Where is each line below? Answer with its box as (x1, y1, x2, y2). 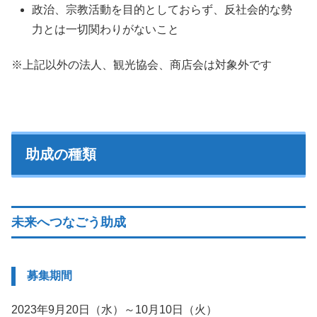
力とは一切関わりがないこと (32, 23, 180, 35)
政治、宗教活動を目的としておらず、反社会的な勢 (32, 3, 293, 16)
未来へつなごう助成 (11, 215, 126, 230)
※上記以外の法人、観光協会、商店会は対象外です (11, 59, 272, 71)
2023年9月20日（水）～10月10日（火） (11, 303, 217, 316)
